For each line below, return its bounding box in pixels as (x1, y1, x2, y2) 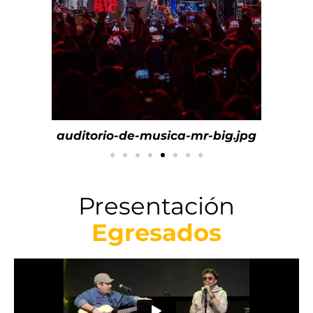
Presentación (78, 191, 235, 221)
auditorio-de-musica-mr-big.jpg (57, 129, 256, 143)
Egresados (92, 218, 221, 248)
